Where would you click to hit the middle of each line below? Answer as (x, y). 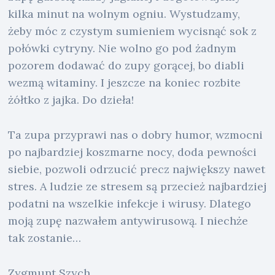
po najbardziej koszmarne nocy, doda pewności (133, 152)
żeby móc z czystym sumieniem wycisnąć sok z (133, 31)
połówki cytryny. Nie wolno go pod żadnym (122, 48)
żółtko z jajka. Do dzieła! (71, 100)
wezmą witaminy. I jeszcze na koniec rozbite (125, 83)
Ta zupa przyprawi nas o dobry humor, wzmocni (136, 134)
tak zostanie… (45, 238)
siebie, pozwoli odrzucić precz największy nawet (137, 169)
